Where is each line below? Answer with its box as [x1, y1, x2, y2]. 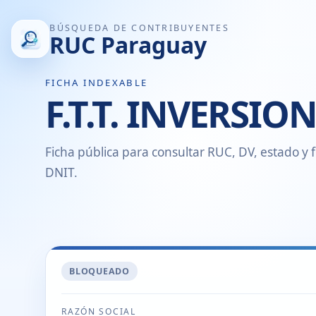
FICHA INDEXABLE [45, 76, 148, 90]
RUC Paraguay [49, 29, 207, 60]
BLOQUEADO [69, 265, 130, 277]
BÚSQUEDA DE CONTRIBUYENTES [49, 21, 229, 34]
